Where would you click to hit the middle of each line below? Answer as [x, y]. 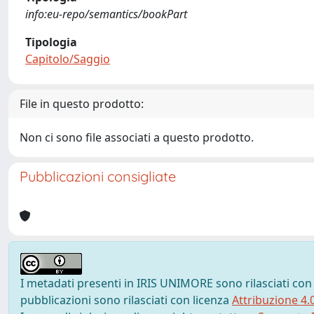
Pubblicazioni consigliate [98, 176]
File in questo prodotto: [82, 104]
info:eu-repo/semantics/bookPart [106, 14]
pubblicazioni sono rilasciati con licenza [126, 300]
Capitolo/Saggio [68, 59]
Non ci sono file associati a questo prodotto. [137, 137]
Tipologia [51, 42]
